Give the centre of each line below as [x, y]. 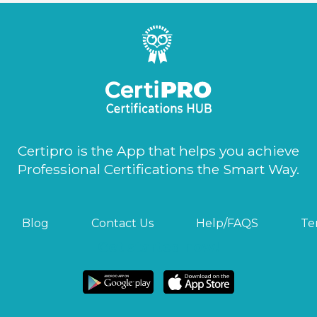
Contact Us [122, 223]
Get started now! [158, 247]
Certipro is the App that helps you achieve [158, 150]
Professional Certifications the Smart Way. [158, 169]
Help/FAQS [227, 223]
